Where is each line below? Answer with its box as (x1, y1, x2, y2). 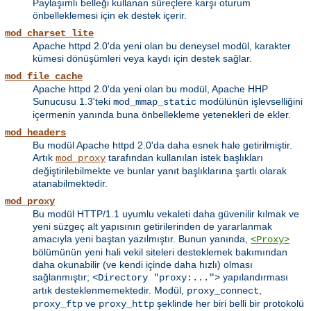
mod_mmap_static (113, 96, 196, 108)
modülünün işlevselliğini (196, 96, 303, 108)
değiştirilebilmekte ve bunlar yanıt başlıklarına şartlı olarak (33, 165, 287, 177)
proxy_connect (187, 285, 259, 297)
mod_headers (5, 127, 66, 139)
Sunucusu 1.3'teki (33, 96, 113, 108)
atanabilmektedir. (33, 178, 108, 190)
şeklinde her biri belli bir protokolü (154, 298, 304, 310)
